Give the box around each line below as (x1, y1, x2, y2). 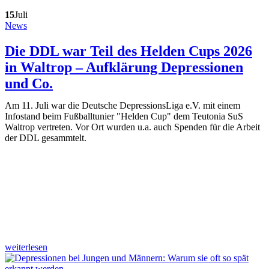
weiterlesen (5, 241, 47, 252)
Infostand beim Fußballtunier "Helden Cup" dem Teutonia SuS (5, 110, 243, 121)
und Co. (5, 75, 53, 91)
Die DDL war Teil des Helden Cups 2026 (5, 43, 252, 59)
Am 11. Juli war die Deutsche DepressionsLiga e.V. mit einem (5, 100, 240, 110)
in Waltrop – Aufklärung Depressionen (5, 59, 243, 75)
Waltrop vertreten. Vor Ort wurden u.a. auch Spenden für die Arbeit (5, 121, 260, 132)
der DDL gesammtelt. (5, 132, 86, 143)
